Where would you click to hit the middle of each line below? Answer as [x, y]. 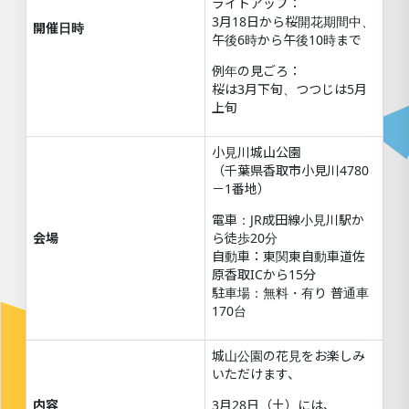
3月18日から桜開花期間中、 [293, 22]
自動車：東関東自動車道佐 [288, 257]
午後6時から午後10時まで [287, 40]
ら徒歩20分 [245, 238]
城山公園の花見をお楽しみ [288, 356]
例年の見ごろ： [257, 71]
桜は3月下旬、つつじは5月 [289, 89]
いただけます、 [256, 374]
